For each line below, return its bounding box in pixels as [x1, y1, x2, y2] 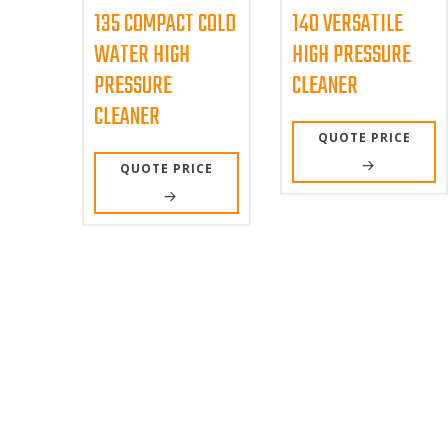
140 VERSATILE [291, 5, 403, 43]
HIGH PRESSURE [291, 36, 411, 74]
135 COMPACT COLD [94, 5, 236, 43]
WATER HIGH [94, 36, 190, 74]
